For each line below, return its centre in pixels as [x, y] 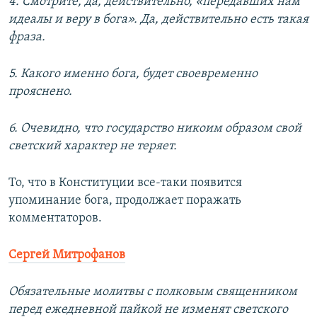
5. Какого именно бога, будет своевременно [133, 74]
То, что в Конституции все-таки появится [125, 183]
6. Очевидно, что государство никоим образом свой [155, 129]
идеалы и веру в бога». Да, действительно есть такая [158, 20]
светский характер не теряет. [93, 146]
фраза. [27, 38]
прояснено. [40, 92]
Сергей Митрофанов [67, 255]
